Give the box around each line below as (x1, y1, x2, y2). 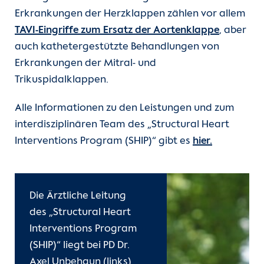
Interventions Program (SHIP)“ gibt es (15, 136, 193, 147)
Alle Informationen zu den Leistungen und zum (15, 103, 235, 114)
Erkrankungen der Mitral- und (15, 58, 156, 70)
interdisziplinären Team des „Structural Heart (15, 119, 229, 131)
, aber (219, 25, 246, 37)
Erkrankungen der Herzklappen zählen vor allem (15, 8, 246, 20)
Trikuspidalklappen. (15, 74, 108, 86)
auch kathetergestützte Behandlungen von (15, 41, 219, 53)
